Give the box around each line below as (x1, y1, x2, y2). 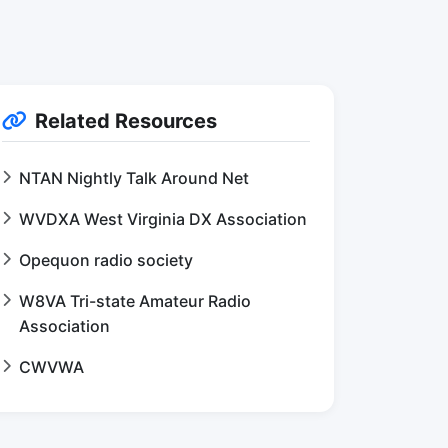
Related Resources (35, 109, 217, 133)
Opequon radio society (19, 250, 193, 270)
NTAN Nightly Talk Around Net (19, 168, 249, 188)
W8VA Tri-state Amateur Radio (19, 291, 251, 311)
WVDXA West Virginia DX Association (19, 209, 307, 229)
